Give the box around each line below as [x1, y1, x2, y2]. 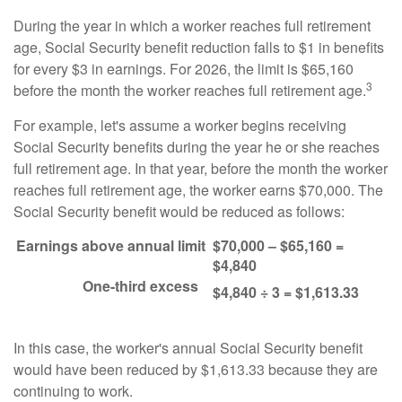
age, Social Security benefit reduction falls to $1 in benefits [13, 37, 384, 57]
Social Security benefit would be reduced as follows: [13, 201, 345, 222]
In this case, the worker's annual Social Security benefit [13, 337, 363, 358]
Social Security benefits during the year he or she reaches [13, 136, 380, 157]
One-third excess [83, 275, 213, 296]
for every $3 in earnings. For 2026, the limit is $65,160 [13, 58, 354, 79]
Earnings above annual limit [16, 235, 213, 256]
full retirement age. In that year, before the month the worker [13, 158, 388, 179]
